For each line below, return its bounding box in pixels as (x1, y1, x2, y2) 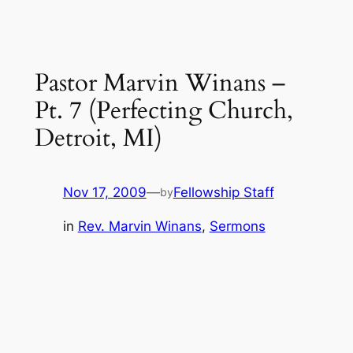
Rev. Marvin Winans (77, 217, 202, 234)
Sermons (209, 217, 266, 234)
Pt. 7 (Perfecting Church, (34, 94, 293, 128)
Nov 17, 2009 (62, 184, 147, 200)
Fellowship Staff (173, 184, 274, 200)
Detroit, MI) (34, 121, 162, 155)
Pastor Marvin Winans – (34, 66, 285, 100)
